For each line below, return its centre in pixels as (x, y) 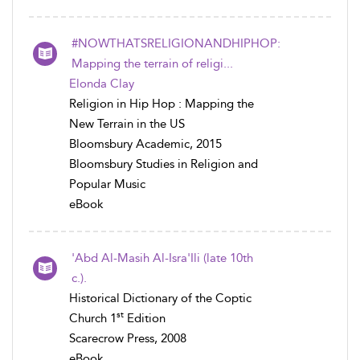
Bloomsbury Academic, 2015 (145, 143)
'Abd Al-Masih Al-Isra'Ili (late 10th (162, 258)
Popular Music (107, 184)
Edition (145, 318)
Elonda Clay (102, 83)
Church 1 (93, 318)
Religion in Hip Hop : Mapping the (162, 103)
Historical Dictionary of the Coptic (160, 298)
